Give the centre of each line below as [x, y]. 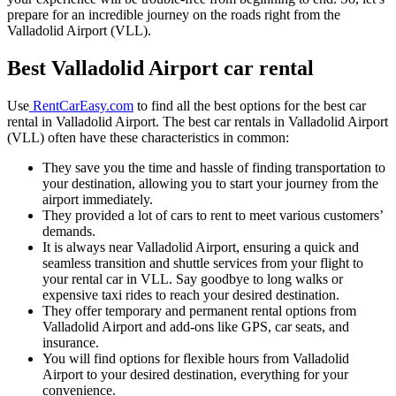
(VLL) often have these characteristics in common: [148, 137]
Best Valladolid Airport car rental [160, 68]
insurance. [72, 342]
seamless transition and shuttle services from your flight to [203, 263]
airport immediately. [98, 199]
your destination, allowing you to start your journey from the [210, 183]
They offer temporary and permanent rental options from [199, 310]
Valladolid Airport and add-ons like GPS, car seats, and [196, 326]
